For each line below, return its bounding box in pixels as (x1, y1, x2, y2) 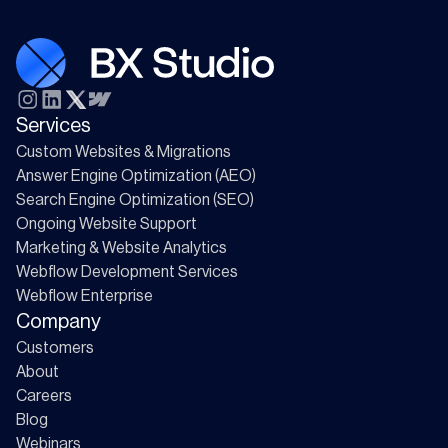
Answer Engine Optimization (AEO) (16, 168, 256, 185)
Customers (16, 340, 94, 357)
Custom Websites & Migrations (16, 144, 231, 161)
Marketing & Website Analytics (16, 240, 227, 257)
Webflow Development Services (16, 264, 238, 281)
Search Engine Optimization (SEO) (16, 192, 254, 209)
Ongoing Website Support (16, 216, 197, 233)
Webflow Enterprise (16, 288, 153, 305)
